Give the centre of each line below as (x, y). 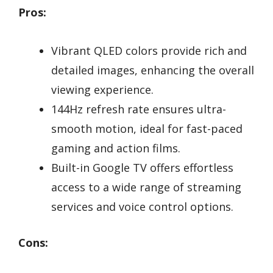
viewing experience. (102, 89)
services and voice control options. (142, 206)
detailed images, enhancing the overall (153, 70)
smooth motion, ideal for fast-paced (147, 128)
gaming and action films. (116, 148)
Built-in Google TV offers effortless (142, 167)
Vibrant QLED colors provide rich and (149, 50)
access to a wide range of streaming (146, 187)
